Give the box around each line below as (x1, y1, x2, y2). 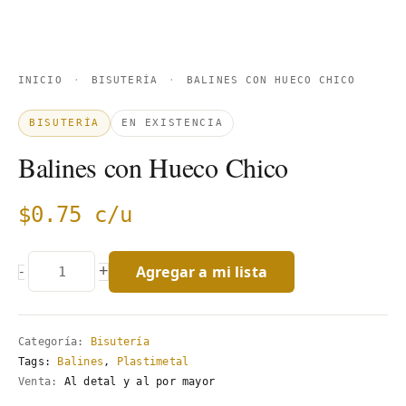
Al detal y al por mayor (57, 374, 216, 388)
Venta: (18, 374, 58, 388)
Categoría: (18, 334, 91, 348)
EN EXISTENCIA (121, 116, 224, 129)
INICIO (18, 73, 63, 86)
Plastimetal (116, 354, 189, 368)
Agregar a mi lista (136, 261, 267, 282)
